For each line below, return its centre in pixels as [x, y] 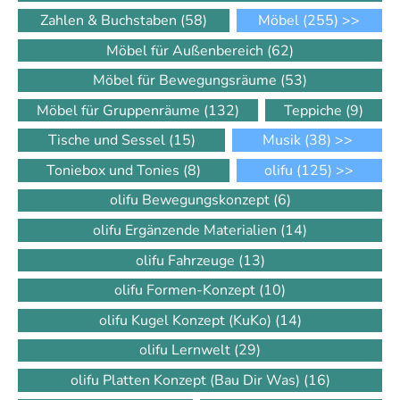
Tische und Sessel [108, 141]
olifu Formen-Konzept [187, 291]
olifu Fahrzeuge [187, 260]
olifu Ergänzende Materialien [187, 231]
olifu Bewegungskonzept [191, 200]
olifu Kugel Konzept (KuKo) [187, 320]
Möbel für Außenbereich [187, 50]
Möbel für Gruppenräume [120, 110]
